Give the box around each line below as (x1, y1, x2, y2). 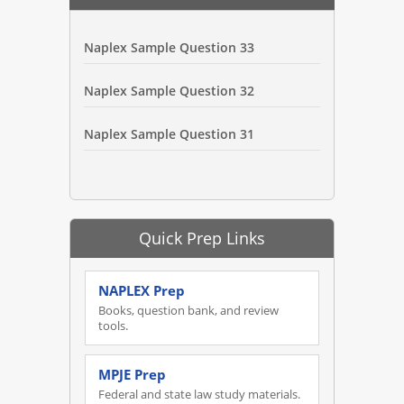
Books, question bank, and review (98, 301, 280, 318)
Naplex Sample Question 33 (84, 39, 255, 57)
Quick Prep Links (139, 226, 265, 249)
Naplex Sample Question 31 (84, 125, 255, 143)
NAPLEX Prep (98, 280, 186, 299)
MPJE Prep (98, 364, 167, 383)
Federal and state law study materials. (98, 385, 301, 402)
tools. (98, 317, 129, 334)
